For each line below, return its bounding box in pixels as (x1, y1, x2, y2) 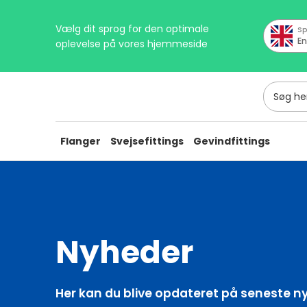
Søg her (262, 82, 299, 95)
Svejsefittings (110, 134, 184, 148)
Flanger (60, 134, 101, 148)
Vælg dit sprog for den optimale (56, 21, 210, 36)
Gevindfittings (193, 134, 271, 148)
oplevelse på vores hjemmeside (56, 36, 208, 51)
